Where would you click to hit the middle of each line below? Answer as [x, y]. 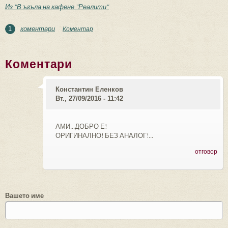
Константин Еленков [89, 89]
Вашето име [24, 195]
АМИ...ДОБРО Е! [81, 126]
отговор [206, 151]
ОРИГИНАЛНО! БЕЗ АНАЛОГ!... [104, 135]
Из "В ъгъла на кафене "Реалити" [57, 6]
